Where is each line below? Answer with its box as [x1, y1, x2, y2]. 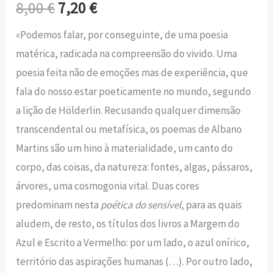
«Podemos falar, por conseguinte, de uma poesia [16, 28, 229, 42]
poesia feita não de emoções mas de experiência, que [16, 66, 249, 80]
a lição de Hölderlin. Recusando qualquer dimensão [16, 104, 241, 118]
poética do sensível [101, 198, 182, 212]
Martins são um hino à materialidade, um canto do [16, 141, 233, 155]
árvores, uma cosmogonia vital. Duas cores [16, 179, 200, 193]
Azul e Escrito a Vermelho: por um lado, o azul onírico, [16, 236, 250, 250]
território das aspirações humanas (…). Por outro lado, [16, 255, 253, 269]
